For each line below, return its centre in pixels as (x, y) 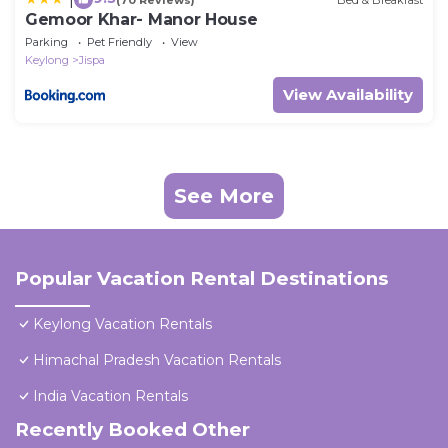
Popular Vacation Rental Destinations (201, 279)
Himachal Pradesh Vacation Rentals (157, 360)
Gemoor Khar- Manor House (141, 20)
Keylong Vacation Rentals (122, 324)
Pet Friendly (119, 42)
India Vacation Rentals (110, 396)
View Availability (348, 95)
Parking (46, 42)
